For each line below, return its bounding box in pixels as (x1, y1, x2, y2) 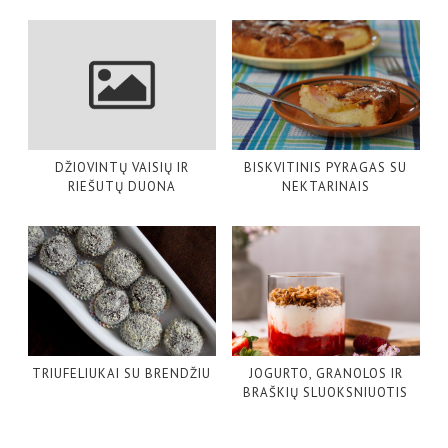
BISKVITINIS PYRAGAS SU (244, 159, 408, 177)
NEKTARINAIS (281, 178, 370, 196)
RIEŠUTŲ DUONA (67, 178, 176, 196)
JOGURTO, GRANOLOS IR (248, 365, 403, 383)
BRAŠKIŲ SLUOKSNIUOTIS (243, 384, 409, 402)
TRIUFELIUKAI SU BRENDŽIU (32, 365, 212, 383)
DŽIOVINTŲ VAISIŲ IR (54, 159, 189, 177)
